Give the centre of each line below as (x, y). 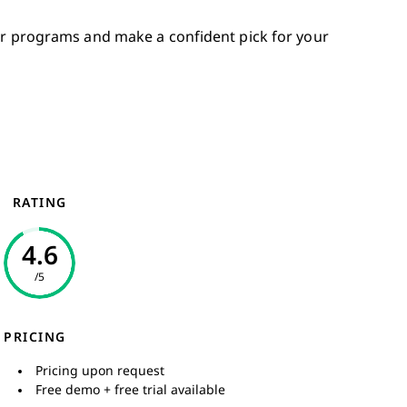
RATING (40, 203)
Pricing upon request (100, 371)
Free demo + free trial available (130, 390)
